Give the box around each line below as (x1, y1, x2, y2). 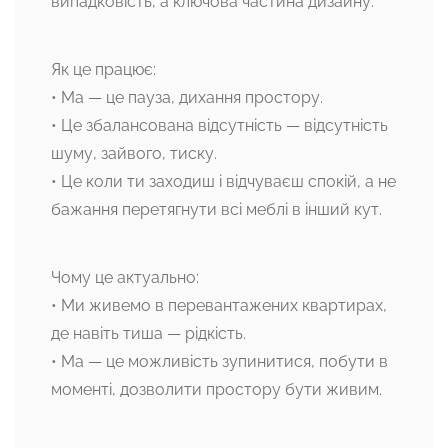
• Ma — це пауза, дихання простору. (51, 88, 323, 108)
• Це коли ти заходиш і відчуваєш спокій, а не (51, 172, 396, 192)
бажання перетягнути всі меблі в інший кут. (51, 200, 382, 220)
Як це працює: (51, 60, 156, 80)
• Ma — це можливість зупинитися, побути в (51, 352, 388, 372)
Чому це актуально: (51, 268, 199, 288)
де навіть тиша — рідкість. (51, 324, 246, 344)
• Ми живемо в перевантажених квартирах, (51, 296, 387, 316)
